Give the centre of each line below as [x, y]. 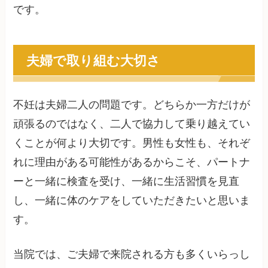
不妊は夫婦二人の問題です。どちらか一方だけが [132, 104]
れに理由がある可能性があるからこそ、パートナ [132, 162]
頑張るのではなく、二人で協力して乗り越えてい [132, 124]
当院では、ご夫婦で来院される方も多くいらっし [132, 255]
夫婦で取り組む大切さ [93, 60]
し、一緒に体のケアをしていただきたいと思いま [132, 200]
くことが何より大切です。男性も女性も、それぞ [132, 143]
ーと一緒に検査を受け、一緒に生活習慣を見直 [127, 181]
